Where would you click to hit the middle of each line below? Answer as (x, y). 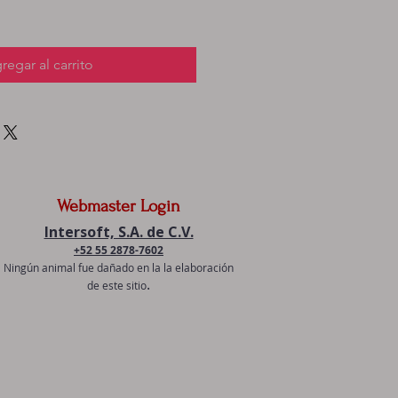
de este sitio (117, 285)
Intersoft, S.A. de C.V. (119, 232)
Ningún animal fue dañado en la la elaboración (119, 267)
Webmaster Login (119, 206)
